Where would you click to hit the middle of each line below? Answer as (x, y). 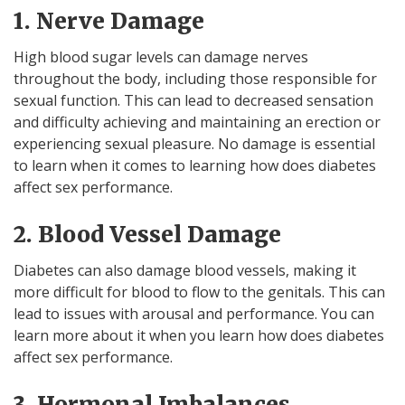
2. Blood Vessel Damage (147, 234)
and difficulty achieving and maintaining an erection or (197, 122)
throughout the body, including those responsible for (195, 78)
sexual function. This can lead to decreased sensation (193, 100)
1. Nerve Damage (109, 21)
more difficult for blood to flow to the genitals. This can (199, 292)
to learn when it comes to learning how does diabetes (195, 165)
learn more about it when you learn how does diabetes (199, 335)
